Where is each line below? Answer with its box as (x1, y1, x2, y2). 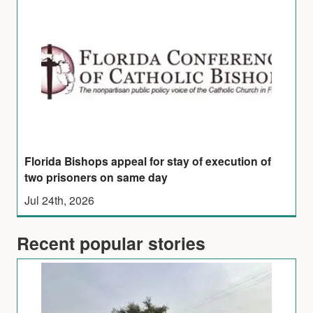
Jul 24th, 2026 (24, 191, 95, 208)
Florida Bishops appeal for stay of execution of (24, 152, 272, 169)
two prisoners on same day (24, 168, 168, 185)
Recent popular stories (17, 230, 205, 256)
